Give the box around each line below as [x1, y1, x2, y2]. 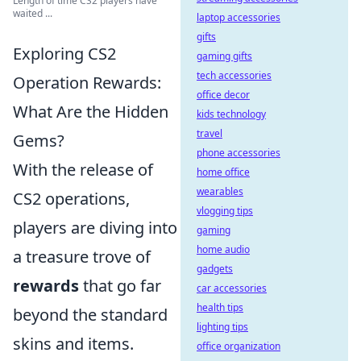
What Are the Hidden [13, 101, 168, 122]
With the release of [13, 159, 153, 180]
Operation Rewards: [13, 72, 161, 93]
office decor [197, 88, 250, 102]
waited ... [13, 6, 52, 20]
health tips [197, 301, 243, 314]
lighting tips [197, 320, 248, 334]
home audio [197, 243, 250, 256]
